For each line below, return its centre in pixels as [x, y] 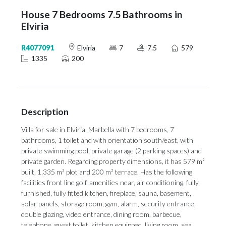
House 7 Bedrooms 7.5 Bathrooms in [102, 14]
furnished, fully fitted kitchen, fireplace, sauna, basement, [106, 193]
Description [45, 112]
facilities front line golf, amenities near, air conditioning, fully [110, 182]
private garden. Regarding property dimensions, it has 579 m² [113, 161]
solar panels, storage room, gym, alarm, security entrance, [108, 204]
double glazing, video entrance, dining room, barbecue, [101, 214]
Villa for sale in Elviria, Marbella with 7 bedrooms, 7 [98, 129]
